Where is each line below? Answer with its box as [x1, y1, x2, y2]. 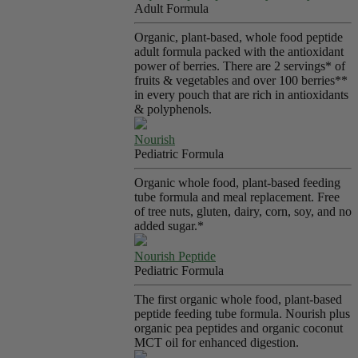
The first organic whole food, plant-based [134, 292, 342, 306]
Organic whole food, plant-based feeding [134, 176, 340, 189]
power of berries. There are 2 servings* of [134, 59, 345, 73]
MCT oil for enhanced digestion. [134, 336, 299, 349]
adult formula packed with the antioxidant [134, 45, 344, 58]
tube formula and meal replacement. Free [134, 190, 340, 204]
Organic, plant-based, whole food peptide [134, 30, 343, 44]
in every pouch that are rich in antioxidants [134, 88, 348, 101]
